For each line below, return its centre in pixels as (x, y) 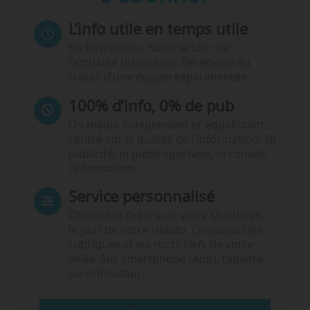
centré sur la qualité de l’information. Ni (172, 139)
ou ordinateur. (106, 274)
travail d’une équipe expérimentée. (159, 77)
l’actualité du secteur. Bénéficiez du (159, 63)
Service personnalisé (141, 197)
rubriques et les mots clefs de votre (161, 245)
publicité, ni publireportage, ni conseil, (168, 154)
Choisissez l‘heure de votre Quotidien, (166, 216)
